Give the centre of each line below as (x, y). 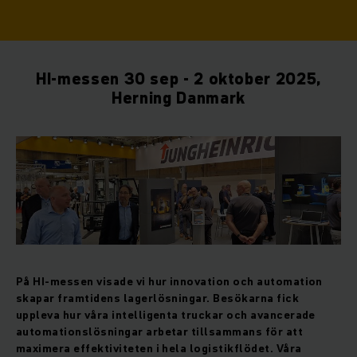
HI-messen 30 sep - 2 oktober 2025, (178, 79)
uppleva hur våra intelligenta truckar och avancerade (166, 315)
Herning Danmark (178, 98)
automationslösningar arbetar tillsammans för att (160, 332)
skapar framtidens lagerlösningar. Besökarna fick (158, 298)
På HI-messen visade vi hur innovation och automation (169, 282)
